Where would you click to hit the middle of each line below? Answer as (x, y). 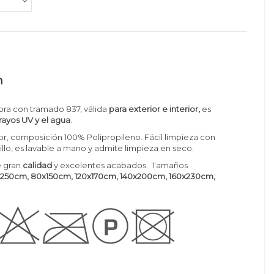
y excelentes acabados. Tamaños (120, 165)
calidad (37, 165)
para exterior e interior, (155, 109)
